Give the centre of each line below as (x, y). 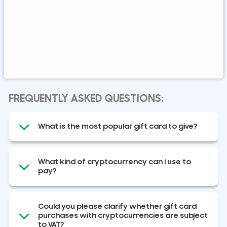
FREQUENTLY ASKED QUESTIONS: (86, 98)
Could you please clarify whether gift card (117, 206)
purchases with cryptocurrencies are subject (123, 215)
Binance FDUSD (43, 58)
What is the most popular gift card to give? (117, 126)
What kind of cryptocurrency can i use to (114, 162)
